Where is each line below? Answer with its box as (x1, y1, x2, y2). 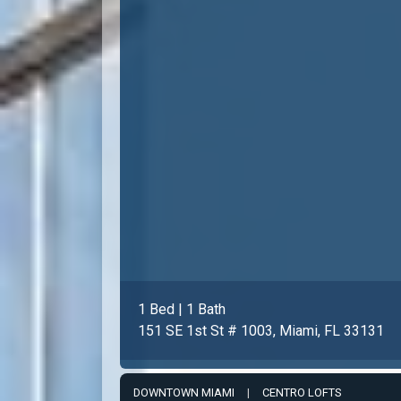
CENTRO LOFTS (262, 385, 341, 399)
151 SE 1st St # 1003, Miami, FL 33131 (138, 321, 384, 339)
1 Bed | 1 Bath (138, 300, 226, 318)
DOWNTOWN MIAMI (133, 385, 235, 399)
